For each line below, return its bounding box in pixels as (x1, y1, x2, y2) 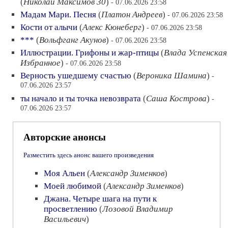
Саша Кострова (146, 94, 207, 103)
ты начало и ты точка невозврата (20, 94, 141, 103)
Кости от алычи (20, 22, 77, 32)
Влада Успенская (164, 48, 227, 58)
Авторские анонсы (23, 132, 106, 142)
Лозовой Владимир (102, 204, 173, 214)
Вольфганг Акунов (39, 35, 106, 45)
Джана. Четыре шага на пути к (44, 194, 157, 204)
